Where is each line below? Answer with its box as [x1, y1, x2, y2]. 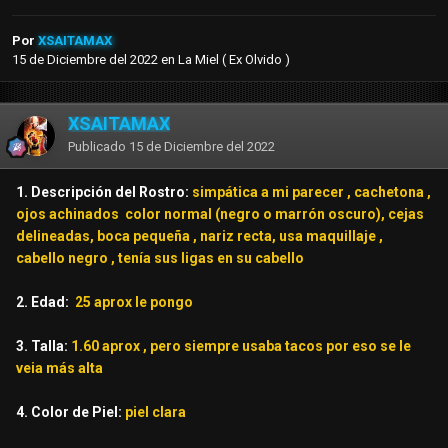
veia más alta [16, 360, 103, 377]
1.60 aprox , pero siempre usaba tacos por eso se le [71, 338, 411, 355]
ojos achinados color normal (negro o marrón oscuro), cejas [16, 206, 424, 223]
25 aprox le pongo [75, 294, 193, 311]
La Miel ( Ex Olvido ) [178, 52, 290, 68]
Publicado [68, 139, 129, 155]
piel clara [125, 404, 189, 421]
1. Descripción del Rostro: [16, 184, 192, 201]
